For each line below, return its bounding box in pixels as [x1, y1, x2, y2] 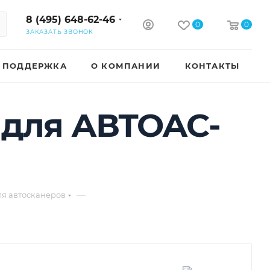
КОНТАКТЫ [184, 61, 240, 71]
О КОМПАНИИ [91, 61, 160, 71]
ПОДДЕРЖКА [2, 61, 67, 71]
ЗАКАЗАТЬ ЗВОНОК [26, 28, 93, 35]
